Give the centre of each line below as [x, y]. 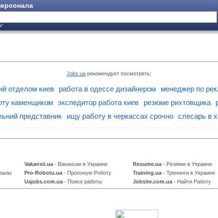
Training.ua [147, 173]
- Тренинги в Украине [188, 173]
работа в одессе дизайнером [107, 89]
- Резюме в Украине [187, 164]
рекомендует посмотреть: [118, 73]
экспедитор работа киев [98, 102]
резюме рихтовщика [177, 102]
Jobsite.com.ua [153, 181]
